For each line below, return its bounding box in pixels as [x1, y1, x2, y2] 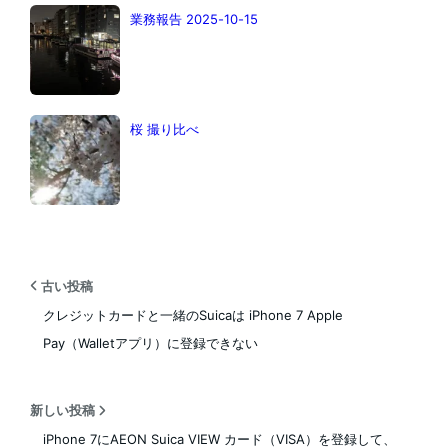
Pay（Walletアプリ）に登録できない [42, 334, 258, 351]
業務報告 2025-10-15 [129, 10, 258, 27]
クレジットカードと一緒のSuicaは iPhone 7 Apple [42, 306, 343, 323]
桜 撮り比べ [129, 120, 199, 137]
